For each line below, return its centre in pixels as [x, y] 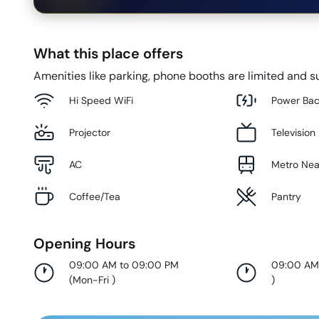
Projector [90, 132]
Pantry [287, 196]
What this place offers [108, 54]
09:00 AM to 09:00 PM [124, 265]
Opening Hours [84, 244]
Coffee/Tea [95, 196]
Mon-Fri [92, 280]
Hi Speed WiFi [101, 100]
